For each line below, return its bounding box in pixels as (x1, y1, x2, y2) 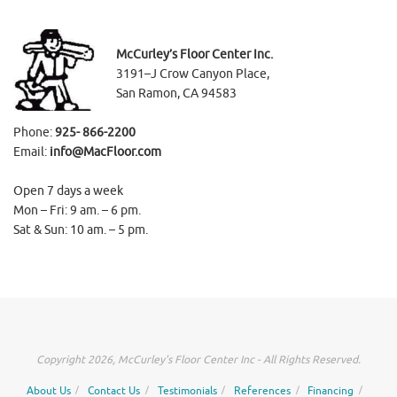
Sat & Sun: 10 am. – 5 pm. (13, 222, 148, 237)
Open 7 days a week (13, 183, 123, 198)
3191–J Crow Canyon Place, (116, 66, 269, 82)
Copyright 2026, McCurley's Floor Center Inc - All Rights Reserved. (36, 352, 361, 367)
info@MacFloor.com (50, 144, 161, 160)
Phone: (13, 124, 52, 140)
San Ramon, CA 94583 (116, 85, 237, 101)
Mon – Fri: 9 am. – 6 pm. (13, 202, 141, 218)
